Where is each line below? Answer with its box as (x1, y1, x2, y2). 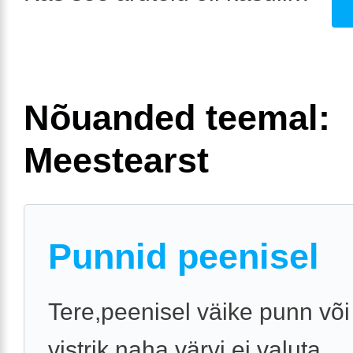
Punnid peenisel (48, 236, 319, 277)
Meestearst (24, 139, 209, 180)
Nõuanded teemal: (24, 97, 330, 138)
